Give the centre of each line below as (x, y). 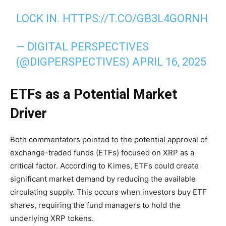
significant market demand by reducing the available (103, 179)
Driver (29, 113)
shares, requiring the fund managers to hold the (95, 205)
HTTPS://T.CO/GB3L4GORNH (135, 18)
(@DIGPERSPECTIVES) (74, 62)
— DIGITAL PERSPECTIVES (83, 46)
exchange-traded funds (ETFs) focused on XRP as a (102, 152)
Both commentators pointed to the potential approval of (109, 139)
